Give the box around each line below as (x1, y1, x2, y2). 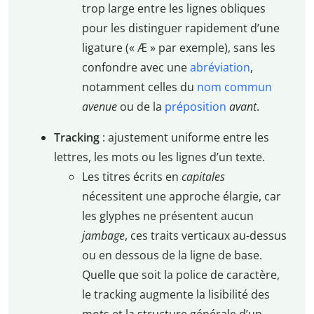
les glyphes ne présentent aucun (81, 208, 254, 224)
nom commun (196, 79, 272, 95)
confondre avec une (81, 60, 190, 76)
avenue (81, 99, 117, 115)
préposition (164, 99, 226, 115)
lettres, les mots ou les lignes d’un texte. (53, 149, 265, 165)
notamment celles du (81, 79, 197, 95)
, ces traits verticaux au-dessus (124, 228, 287, 244)
